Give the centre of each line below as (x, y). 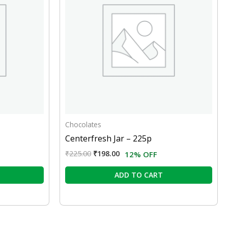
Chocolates (83, 125)
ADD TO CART (139, 175)
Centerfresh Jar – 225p (108, 139)
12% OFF (141, 154)
